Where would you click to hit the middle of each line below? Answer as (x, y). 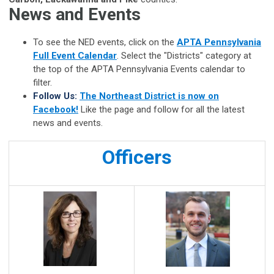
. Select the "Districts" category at (184, 56)
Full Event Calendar (75, 56)
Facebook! (56, 110)
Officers (137, 157)
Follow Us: (55, 96)
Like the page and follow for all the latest (161, 110)
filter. (43, 83)
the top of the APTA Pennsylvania (102, 69)
